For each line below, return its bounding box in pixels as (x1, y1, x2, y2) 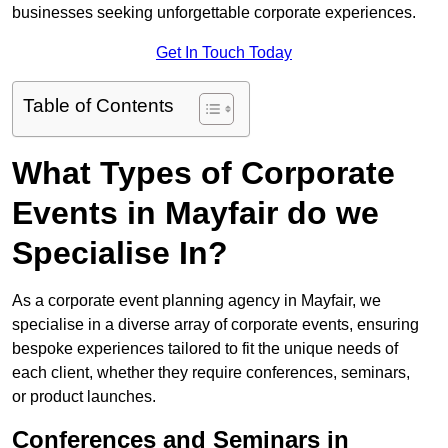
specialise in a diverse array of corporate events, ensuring (12, 316, 419, 334)
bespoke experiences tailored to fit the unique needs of (12, 340, 398, 358)
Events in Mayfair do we (12, 195, 379, 232)
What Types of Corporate (12, 155, 395, 192)
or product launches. (12, 388, 156, 406)
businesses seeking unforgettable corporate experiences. (12, 4, 416, 22)
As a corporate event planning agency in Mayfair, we (12, 292, 381, 310)
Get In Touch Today (156, 44, 292, 62)
